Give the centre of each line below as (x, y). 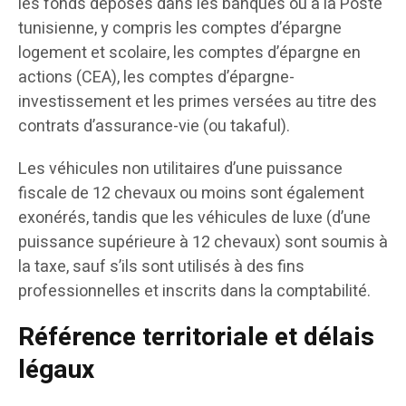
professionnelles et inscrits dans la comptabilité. (194, 292)
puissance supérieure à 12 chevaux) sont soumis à (203, 243)
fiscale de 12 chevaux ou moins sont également (191, 194)
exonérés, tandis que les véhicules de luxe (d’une (194, 218)
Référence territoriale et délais (196, 338)
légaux (56, 371)
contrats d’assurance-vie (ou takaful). (154, 127)
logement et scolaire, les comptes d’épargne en (189, 53)
